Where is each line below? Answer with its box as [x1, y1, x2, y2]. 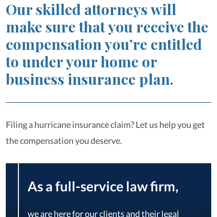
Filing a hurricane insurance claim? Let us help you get [6, 119, 205, 130]
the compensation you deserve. [6, 135, 122, 146]
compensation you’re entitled [6, 34, 202, 54]
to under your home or [6, 52, 157, 71]
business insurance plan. [6, 69, 173, 89]
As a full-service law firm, [28, 178, 178, 194]
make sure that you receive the [6, 17, 208, 36]
